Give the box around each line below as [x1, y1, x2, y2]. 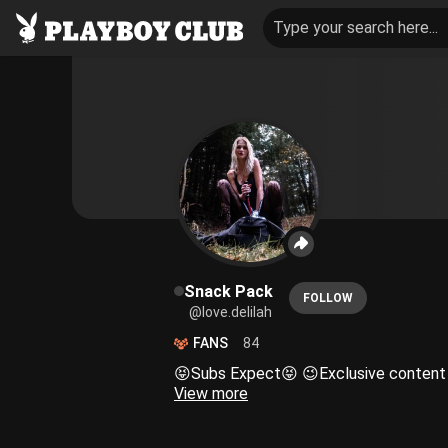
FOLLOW [303, 291, 353, 305]
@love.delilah [189, 304, 272, 320]
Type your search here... [272, 18, 438, 37]
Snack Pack [184, 282, 273, 301]
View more [174, 384, 248, 403]
